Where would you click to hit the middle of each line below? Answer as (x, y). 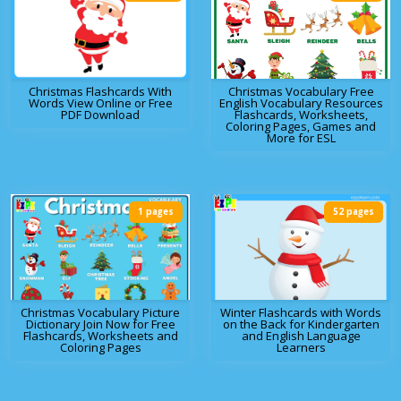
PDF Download (100, 115)
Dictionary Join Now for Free (100, 324)
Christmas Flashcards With (100, 92)
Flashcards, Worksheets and (100, 336)
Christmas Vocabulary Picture (100, 313)
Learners (301, 348)
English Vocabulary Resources (301, 103)
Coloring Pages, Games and (301, 127)
